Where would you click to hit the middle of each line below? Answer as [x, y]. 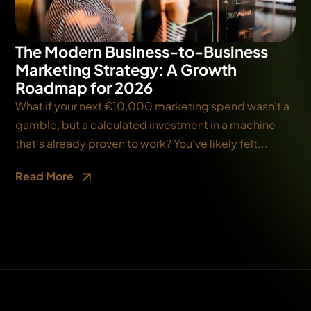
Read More [46, 176]
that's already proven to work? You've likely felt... [142, 143]
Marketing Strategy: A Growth [126, 69]
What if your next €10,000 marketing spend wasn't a [153, 106]
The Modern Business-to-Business [142, 51]
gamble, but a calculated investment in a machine [146, 124]
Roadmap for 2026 [84, 87]
